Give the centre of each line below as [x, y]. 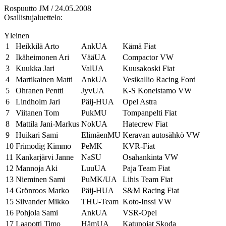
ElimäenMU [101, 135]
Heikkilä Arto [37, 46]
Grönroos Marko [42, 190]
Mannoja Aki [37, 168]
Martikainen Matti [44, 79]
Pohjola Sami [37, 213]
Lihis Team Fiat [148, 179]
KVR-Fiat [139, 146]
